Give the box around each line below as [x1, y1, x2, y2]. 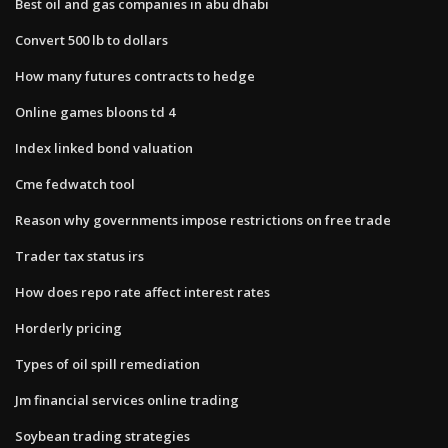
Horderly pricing [15, 318, 122, 337]
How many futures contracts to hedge [15, 66, 255, 85]
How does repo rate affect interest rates [15, 282, 270, 301]
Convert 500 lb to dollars [15, 30, 168, 49]
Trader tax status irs [15, 246, 144, 265]
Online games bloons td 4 [15, 102, 175, 121]
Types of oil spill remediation [15, 354, 200, 373]
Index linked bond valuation [15, 138, 193, 157]
